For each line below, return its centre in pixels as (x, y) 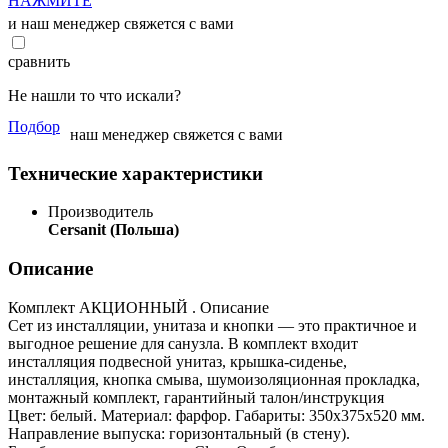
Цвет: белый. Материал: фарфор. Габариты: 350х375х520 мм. (216, 415)
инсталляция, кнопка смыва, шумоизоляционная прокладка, (214, 379)
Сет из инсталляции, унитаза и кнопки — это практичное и (212, 325)
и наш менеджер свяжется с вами (121, 23)
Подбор (34, 126)
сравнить (39, 61)
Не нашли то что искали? (94, 95)
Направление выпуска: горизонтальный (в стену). (179, 433)
